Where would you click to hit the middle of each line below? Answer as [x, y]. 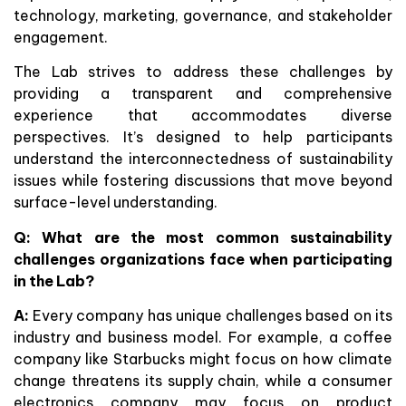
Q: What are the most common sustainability [203, 237]
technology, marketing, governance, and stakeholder [203, 15]
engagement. [61, 37]
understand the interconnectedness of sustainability [203, 159]
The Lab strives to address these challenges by [203, 72]
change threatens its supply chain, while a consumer [203, 381]
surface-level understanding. [116, 203]
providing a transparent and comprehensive [203, 94]
